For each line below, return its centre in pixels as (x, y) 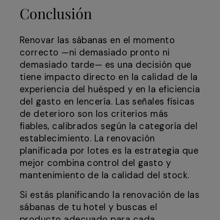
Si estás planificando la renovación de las (110, 195)
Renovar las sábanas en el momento (97, 41)
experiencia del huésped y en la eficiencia (110, 90)
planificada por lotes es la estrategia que (109, 151)
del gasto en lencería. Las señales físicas (107, 102)
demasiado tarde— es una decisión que (106, 65)
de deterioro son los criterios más (94, 114)
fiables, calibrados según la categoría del (109, 126)
